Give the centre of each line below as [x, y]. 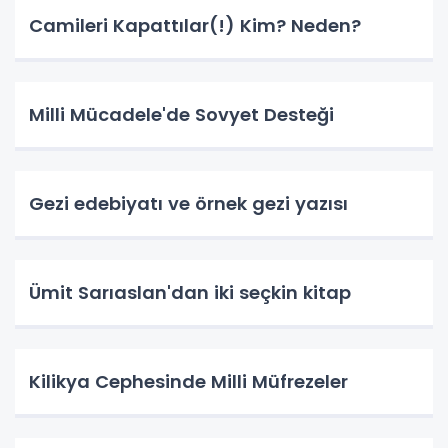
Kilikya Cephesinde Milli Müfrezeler [188, 381]
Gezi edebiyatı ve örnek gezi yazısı [188, 203]
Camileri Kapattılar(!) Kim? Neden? [195, 25]
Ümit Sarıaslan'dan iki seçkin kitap [190, 292]
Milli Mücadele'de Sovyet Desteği [181, 114]
